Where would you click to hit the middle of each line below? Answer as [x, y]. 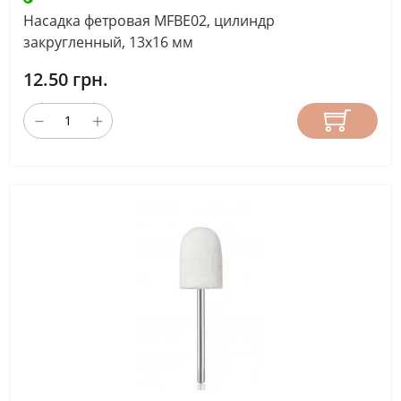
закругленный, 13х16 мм [108, 42]
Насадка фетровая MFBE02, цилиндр [149, 20]
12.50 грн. [66, 79]
